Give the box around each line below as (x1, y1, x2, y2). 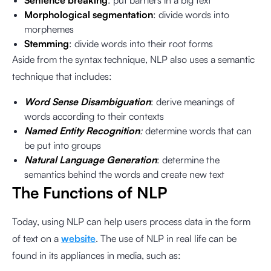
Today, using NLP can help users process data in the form (12, 215, 250, 227)
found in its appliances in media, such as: (12, 249, 181, 261)
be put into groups (24, 139, 101, 151)
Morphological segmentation (24, 8, 153, 21)
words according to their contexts (24, 110, 164, 122)
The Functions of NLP (12, 183, 168, 202)
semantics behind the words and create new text (24, 168, 224, 180)
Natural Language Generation (24, 154, 157, 166)
